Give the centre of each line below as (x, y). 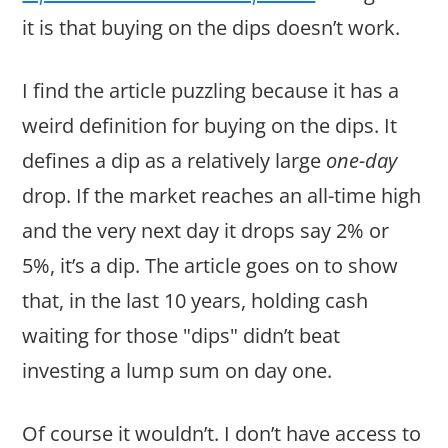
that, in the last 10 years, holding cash (195, 301)
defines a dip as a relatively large (174, 161)
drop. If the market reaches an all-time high (222, 196)
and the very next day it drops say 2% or (206, 231)
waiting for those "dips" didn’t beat (181, 336)
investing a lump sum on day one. (177, 371)
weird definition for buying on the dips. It (210, 126)
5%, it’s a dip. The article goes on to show (210, 266)
